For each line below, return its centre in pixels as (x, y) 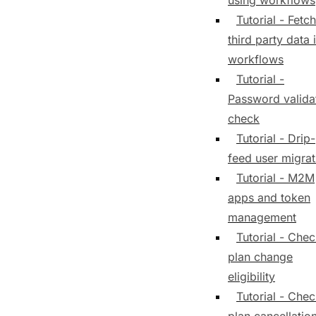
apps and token (269, 197)
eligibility (251, 276)
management (262, 217)
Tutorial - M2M (275, 178)
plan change (260, 257)
